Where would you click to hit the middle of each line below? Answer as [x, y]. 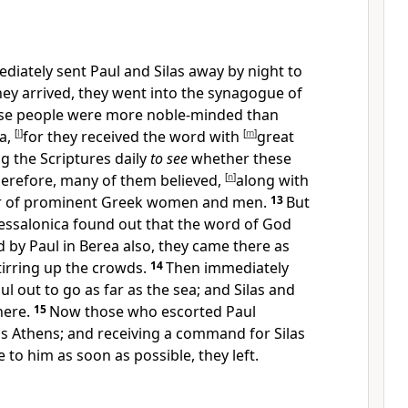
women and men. [207, 202]
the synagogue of [242, 93]
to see [169, 158]
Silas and [265, 290]
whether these [240, 158]
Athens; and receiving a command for [143, 333]
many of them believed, [143, 180]
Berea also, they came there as [184, 246]
